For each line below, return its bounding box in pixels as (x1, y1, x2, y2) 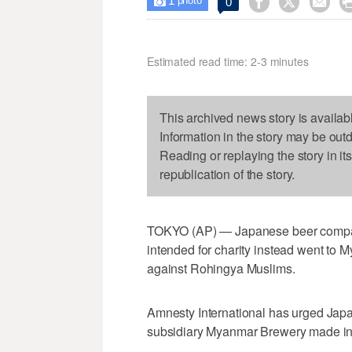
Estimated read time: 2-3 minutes (147, 53, 309, 70)
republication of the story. (159, 165, 295, 184)
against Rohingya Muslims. (147, 259, 295, 278)
